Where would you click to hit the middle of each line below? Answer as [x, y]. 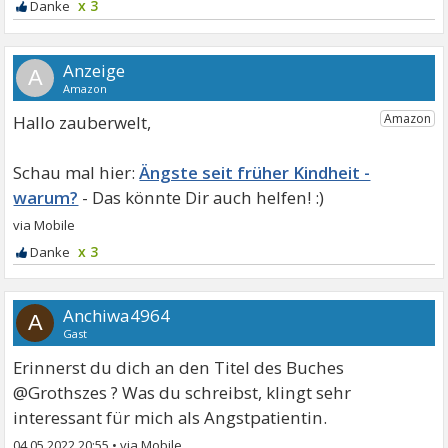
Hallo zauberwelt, [82, 122]
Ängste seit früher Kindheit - [255, 172]
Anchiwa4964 [117, 315]
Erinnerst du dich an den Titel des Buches [179, 367]
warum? [46, 197]
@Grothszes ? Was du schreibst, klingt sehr [182, 392]
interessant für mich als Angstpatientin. [170, 417]
